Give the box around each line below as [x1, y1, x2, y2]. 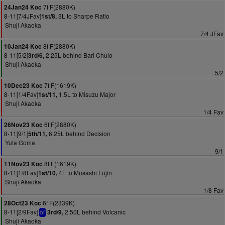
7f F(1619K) [43, 81, 76, 89]
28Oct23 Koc [4, 199, 41, 207]
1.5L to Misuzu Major [57, 90, 116, 98]
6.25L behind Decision [47, 129, 110, 138]
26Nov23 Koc [4, 121, 43, 129]
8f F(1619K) [43, 159, 76, 168]
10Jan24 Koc [4, 42, 42, 51]
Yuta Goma [5, 138, 35, 147]
